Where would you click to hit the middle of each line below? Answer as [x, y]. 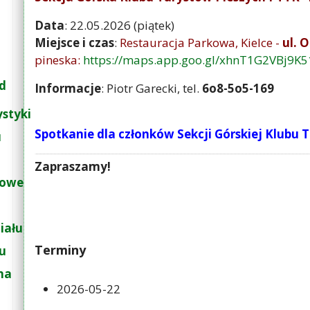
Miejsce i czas [74, 43]
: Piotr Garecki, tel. [152, 88]
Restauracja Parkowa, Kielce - [201, 43]
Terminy [60, 250]
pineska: [59, 60]
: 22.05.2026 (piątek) [119, 25]
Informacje [68, 88]
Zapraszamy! [73, 166]
